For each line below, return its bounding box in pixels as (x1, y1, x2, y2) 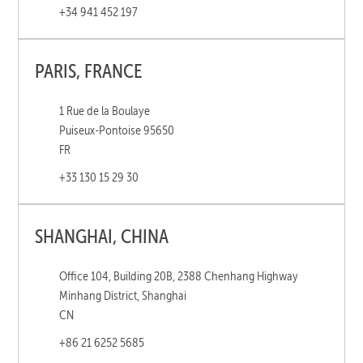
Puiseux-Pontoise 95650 (59, 122, 175, 138)
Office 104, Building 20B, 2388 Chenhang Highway (59, 267, 299, 284)
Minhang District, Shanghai (59, 287, 187, 303)
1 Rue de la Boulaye (59, 102, 151, 118)
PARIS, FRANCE (35, 58, 143, 83)
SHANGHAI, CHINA (35, 223, 169, 248)
